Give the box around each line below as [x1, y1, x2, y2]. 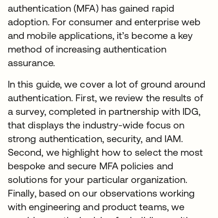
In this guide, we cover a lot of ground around [8, 78, 205, 90]
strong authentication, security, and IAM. [8, 133, 183, 144]
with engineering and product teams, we [8, 201, 185, 212]
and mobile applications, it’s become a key [8, 30, 193, 41]
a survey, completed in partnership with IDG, [8, 106, 201, 117]
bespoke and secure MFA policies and [8, 160, 173, 171]
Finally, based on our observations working [8, 187, 195, 199]
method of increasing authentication [8, 43, 166, 54]
